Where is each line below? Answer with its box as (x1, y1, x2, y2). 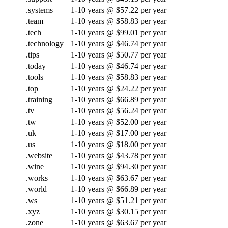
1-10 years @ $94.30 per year (71, 162, 166, 171)
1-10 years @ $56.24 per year (71, 106, 166, 115)
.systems (26, 5, 53, 14)
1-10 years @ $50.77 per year (71, 50, 166, 59)
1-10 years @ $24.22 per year (71, 83, 166, 93)
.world (26, 184, 47, 193)
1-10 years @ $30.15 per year (71, 207, 166, 216)
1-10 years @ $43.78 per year (71, 151, 166, 160)
